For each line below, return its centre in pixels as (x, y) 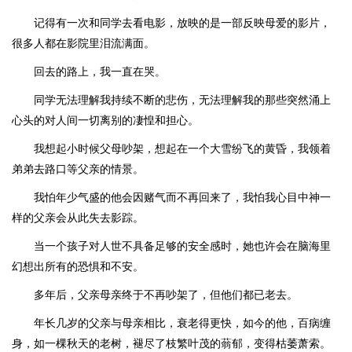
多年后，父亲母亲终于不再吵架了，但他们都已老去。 (166, 295)
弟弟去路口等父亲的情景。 (78, 169)
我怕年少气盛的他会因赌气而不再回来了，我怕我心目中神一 (182, 197)
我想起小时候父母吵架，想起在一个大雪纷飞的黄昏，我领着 (182, 148)
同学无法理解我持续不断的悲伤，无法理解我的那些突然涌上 (182, 100)
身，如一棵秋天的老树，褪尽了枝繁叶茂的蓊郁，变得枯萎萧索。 (171, 343)
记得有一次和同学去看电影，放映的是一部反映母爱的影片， (182, 23)
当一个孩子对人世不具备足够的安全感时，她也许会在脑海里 (182, 246)
